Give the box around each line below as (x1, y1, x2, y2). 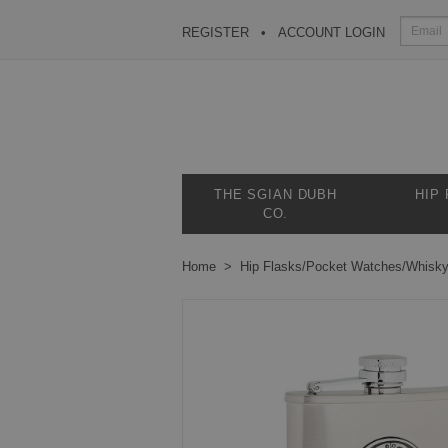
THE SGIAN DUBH (214, 187, 337, 202)
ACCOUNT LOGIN (278, 25, 385, 40)
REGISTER (182, 25, 249, 40)
